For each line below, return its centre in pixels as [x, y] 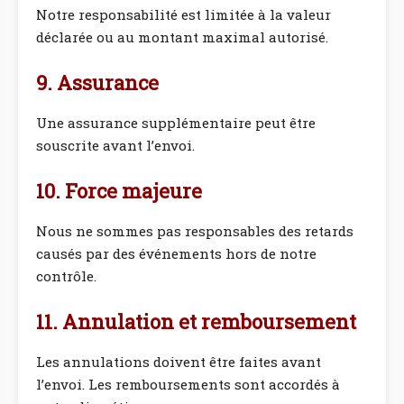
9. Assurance [97, 83]
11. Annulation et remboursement [196, 321]
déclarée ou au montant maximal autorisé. [182, 37]
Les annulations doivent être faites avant [179, 362]
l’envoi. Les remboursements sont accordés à [188, 384]
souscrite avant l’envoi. [115, 145]
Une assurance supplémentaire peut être [176, 123]
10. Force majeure [119, 191]
